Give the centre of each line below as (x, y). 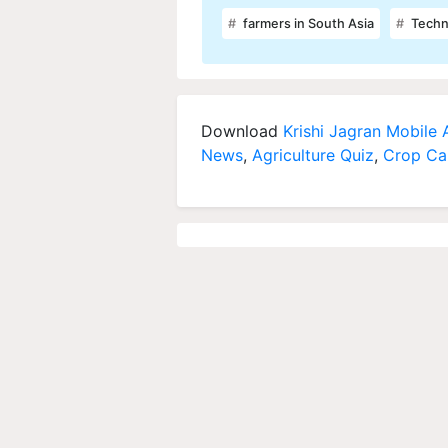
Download (242, 131)
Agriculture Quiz (313, 155)
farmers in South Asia (307, 24)
